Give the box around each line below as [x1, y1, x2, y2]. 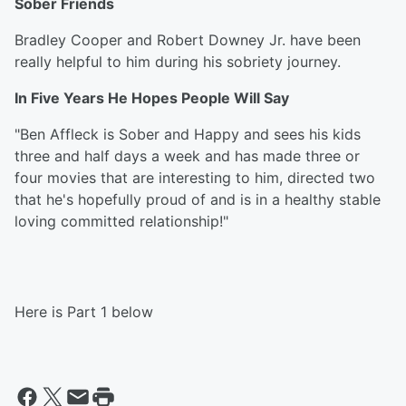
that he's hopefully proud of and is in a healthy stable [14, 190, 381, 209]
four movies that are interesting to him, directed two [14, 169, 375, 188]
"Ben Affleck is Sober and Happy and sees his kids [14, 125, 361, 144]
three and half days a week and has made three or [14, 147, 360, 166]
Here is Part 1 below [14, 303, 153, 322]
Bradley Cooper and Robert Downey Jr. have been [14, 31, 361, 50]
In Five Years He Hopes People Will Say [14, 89, 289, 108]
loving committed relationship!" [14, 212, 228, 231]
